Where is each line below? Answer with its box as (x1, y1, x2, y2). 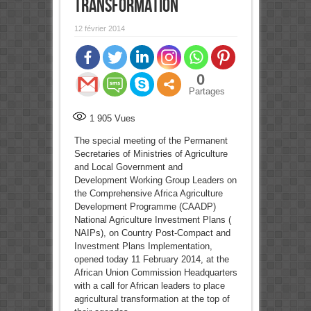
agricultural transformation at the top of (74, 294, 230, 305)
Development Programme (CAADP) (74, 201, 216, 212)
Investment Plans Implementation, (74, 241, 212, 252)
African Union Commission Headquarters (74, 267, 237, 278)
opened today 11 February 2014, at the (74, 254, 229, 265)
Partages (188, 86, 225, 97)
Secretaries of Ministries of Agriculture (74, 149, 228, 160)
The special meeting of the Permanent (74, 135, 228, 146)
